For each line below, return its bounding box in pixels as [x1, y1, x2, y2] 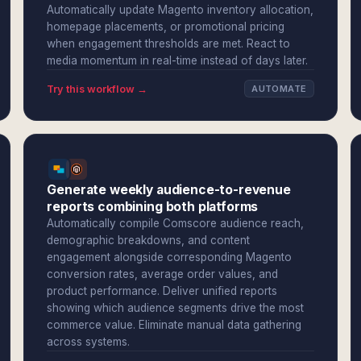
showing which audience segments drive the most [47, 301, 305, 314]
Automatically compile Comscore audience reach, [47, 217, 305, 230]
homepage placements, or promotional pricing [47, 20, 285, 33]
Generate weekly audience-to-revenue [47, 182, 291, 197]
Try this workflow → [47, 82, 148, 95]
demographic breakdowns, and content [47, 234, 251, 247]
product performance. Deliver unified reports [47, 284, 278, 297]
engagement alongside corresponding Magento [47, 251, 293, 263]
